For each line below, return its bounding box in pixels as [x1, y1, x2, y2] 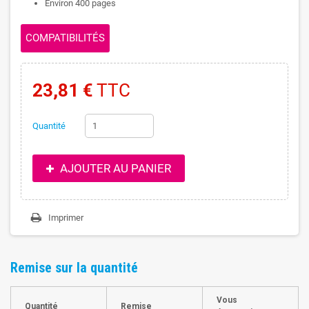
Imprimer [48, 212, 83, 223]
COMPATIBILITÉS [26, 31, 105, 44]
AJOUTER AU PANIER [57, 161, 171, 175]
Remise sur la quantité [10, 259, 138, 276]
